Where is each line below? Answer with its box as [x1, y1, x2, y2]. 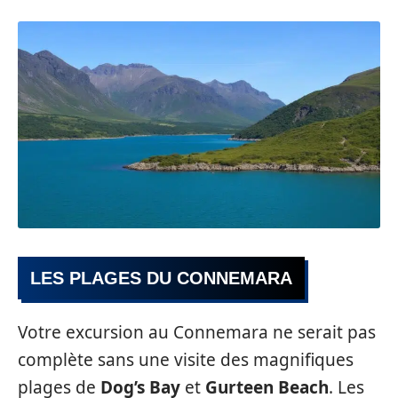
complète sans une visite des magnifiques [18, 348, 354, 372]
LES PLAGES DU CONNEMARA [30, 267, 292, 288]
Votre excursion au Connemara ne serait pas [18, 321, 376, 345]
